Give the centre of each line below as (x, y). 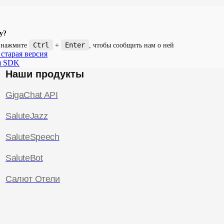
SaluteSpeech (32, 137)
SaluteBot (24, 158)
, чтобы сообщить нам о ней (131, 45)
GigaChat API (31, 95)
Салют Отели (32, 179)
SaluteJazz (26, 116)
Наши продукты (44, 74)
